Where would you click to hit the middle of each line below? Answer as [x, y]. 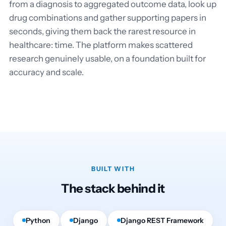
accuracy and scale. [46, 72]
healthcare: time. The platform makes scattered [101, 45]
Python [38, 220]
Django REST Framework [162, 220]
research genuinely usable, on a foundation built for [107, 58]
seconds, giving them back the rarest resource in [102, 31]
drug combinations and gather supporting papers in [108, 17]
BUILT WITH [113, 168]
